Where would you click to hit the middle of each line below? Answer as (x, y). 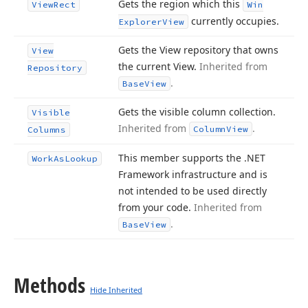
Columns (47, 130)
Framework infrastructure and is (193, 174)
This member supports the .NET (192, 158)
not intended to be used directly (192, 191)
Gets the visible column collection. (197, 112)
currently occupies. (234, 21)
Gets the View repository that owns (198, 50)
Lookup (81, 158)
